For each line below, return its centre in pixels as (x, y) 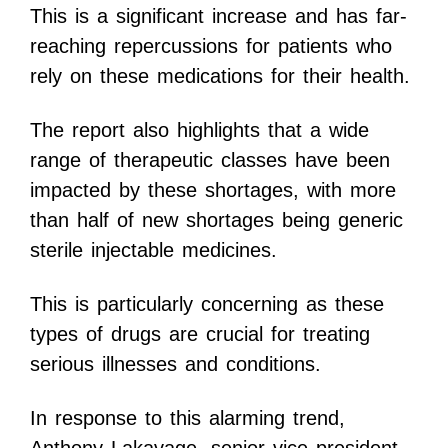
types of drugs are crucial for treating (200, 334)
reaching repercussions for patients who (211, 46)
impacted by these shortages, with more (213, 190)
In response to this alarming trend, (187, 418)
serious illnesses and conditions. (175, 364)
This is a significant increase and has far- (218, 16)
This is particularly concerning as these (207, 304)
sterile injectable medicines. (153, 250)
